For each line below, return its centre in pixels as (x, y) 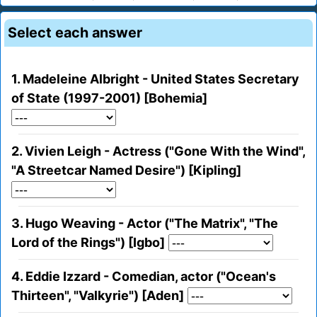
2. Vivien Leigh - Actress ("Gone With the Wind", (158, 151)
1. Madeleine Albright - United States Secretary (155, 79)
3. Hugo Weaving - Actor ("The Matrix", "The (145, 224)
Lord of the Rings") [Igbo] (88, 243)
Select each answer (75, 33)
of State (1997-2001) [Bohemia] (109, 98)
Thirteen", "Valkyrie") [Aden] (98, 296)
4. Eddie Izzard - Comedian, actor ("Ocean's (144, 277)
